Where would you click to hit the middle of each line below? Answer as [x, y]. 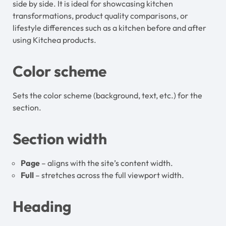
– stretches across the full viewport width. [109, 175]
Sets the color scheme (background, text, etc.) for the [107, 95]
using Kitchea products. [54, 40]
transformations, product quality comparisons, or [100, 16]
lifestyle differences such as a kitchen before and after [109, 28]
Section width [60, 139]
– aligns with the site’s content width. [106, 163]
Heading [42, 206]
